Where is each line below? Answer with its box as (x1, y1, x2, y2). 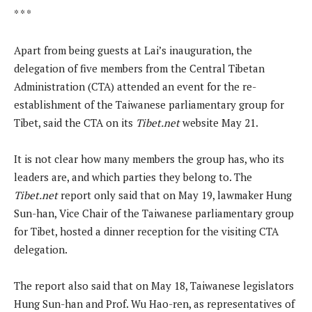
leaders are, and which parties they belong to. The (14, 169, 252, 184)
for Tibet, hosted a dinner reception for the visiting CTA (14, 224, 279, 238)
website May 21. (180, 115, 258, 130)
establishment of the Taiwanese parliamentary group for (14, 97, 284, 111)
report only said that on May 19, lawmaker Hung (58, 187, 292, 202)
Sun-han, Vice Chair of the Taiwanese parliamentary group (14, 205, 294, 220)
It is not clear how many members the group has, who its (14, 151, 284, 166)
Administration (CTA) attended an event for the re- (14, 79, 256, 93)
